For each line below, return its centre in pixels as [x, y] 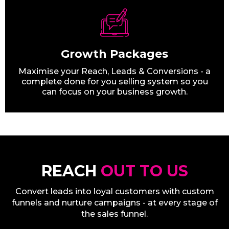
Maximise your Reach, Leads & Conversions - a [114, 72]
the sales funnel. [114, 214]
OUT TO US [144, 171]
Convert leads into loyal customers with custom [114, 192]
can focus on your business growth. [114, 92]
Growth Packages [114, 54]
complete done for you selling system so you [114, 82]
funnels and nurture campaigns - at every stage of [114, 203]
